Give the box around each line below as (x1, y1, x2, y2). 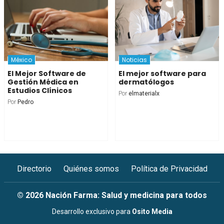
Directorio (16, 163, 51, 173)
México (11, 55, 32, 64)
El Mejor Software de (7, 68, 86, 78)
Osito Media (131, 207, 172, 215)
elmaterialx (128, 89, 159, 97)
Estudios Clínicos (7, 85, 72, 95)
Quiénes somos (63, 163, 119, 173)
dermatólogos (118, 76, 174, 87)
